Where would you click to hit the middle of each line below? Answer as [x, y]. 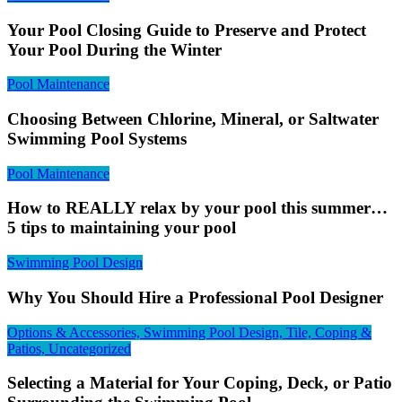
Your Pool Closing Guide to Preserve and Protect [187, 30]
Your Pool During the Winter [114, 49]
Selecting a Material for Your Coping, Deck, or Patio [200, 383]
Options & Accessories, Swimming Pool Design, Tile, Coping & [189, 332]
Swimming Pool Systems [97, 138]
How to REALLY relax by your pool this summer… [197, 208]
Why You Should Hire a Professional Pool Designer [195, 297]
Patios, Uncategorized [69, 348]
